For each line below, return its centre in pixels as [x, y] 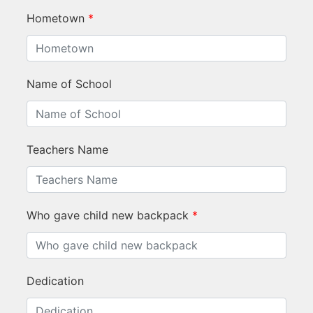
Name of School [69, 83]
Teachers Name [67, 149]
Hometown [56, 18]
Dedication [55, 281]
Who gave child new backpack [108, 215]
